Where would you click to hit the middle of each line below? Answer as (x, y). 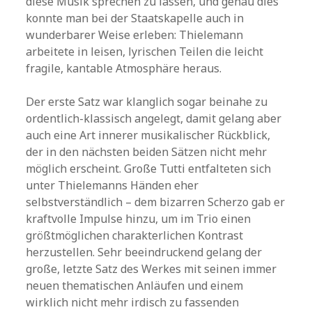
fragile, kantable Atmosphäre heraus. (124, 68)
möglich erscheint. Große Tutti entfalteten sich (149, 169)
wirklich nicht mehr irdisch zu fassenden (133, 302)
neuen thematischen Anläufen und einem (135, 286)
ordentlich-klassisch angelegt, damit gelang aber (154, 118)
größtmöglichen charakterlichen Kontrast (135, 235)
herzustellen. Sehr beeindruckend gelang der (144, 252)
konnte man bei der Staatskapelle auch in (135, 18)
